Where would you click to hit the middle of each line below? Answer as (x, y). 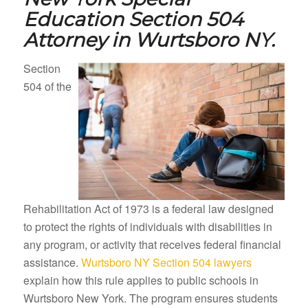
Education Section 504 (133, 19)
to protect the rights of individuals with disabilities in (147, 226)
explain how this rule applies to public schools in (141, 280)
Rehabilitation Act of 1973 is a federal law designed (148, 208)
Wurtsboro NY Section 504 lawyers (166, 262)
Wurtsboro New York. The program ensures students (150, 298)
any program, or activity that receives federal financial (152, 244)
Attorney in (79, 40)
